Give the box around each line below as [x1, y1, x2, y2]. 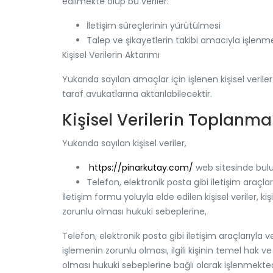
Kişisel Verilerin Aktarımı [62, 49, 160, 61]
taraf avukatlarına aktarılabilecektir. [62, 88, 212, 100]
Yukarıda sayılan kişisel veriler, [62, 137, 186, 149]
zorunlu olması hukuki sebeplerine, [62, 205, 207, 218]
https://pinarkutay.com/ [89, 161, 193, 174]
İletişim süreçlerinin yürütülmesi [87, 19, 221, 32]
